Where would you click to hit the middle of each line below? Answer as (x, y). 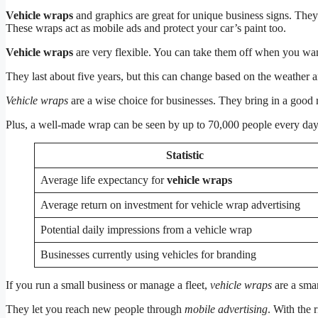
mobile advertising (226, 309)
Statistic (185, 155)
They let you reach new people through (95, 309)
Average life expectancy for (104, 180)
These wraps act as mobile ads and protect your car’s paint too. (146, 28)
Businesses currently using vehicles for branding (148, 255)
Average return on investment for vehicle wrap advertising (170, 205)
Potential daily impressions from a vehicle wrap (146, 230)
